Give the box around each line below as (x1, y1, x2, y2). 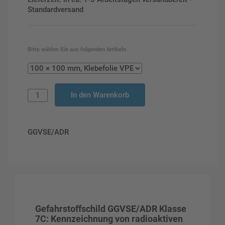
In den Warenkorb (71, 90, 129, 99)
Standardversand (28, 5, 83, 14)
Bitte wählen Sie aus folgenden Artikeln (28, 46, 126, 53)
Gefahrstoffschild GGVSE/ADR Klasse (35, 203, 186, 214)
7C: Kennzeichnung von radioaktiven (35, 213, 183, 224)
